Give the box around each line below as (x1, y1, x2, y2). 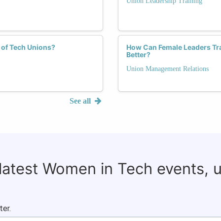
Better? (126, 50, 150, 59)
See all (70, 96, 93, 105)
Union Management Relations (126, 65, 209, 73)
